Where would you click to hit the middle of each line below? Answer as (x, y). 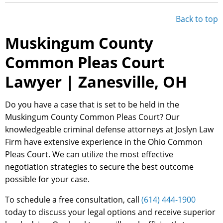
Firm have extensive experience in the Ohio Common (104, 142)
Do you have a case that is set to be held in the (92, 105)
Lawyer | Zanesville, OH (96, 82)
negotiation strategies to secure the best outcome (99, 167)
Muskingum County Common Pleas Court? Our (92, 117)
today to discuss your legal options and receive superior (110, 212)
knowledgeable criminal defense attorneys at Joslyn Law (109, 130)
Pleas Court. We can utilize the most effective (89, 155)
